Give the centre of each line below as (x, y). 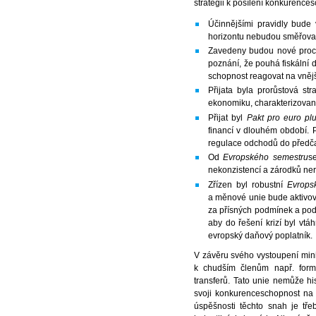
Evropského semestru (266, 158)
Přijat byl (227, 117)
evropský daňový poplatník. (261, 235)
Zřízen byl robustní (248, 184)
